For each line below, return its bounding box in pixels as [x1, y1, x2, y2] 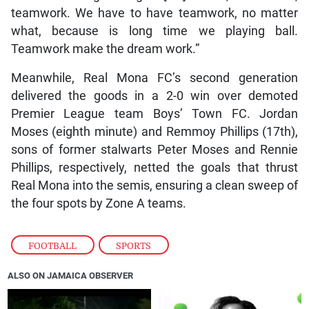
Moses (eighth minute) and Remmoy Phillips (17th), [10, 124, 299, 139]
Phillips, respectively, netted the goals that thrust [10, 160, 299, 175]
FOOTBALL [28, 240, 77, 251]
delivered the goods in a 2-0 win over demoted [10, 88, 299, 103]
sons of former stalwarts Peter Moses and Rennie [10, 142, 299, 157]
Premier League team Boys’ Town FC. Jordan [10, 106, 299, 121]
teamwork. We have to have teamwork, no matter [10, 6, 299, 20]
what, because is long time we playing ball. [10, 23, 299, 38]
